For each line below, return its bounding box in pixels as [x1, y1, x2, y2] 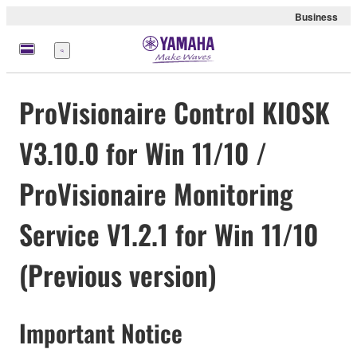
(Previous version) [19, 254, 217, 296]
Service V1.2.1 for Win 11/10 [19, 214, 318, 255]
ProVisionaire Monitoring [19, 173, 293, 214]
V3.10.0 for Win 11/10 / [19, 132, 267, 174]
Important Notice [19, 315, 182, 351]
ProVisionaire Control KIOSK [19, 92, 330, 133]
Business [295, 10, 338, 24]
